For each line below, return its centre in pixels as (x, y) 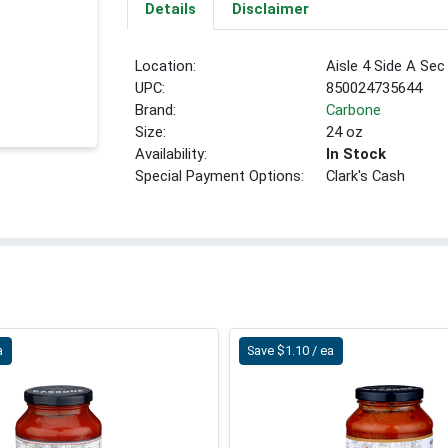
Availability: (171, 154)
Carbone (354, 110)
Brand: (156, 110)
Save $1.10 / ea (291, 351)
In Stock (356, 154)
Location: (166, 66)
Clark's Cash (366, 176)
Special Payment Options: (220, 176)
